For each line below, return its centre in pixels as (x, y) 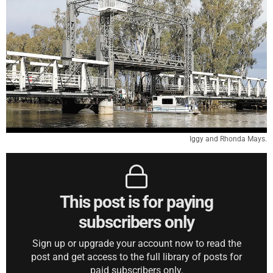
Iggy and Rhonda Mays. (228, 139)
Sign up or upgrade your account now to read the (136, 244)
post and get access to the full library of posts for (136, 257)
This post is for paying (136, 202)
